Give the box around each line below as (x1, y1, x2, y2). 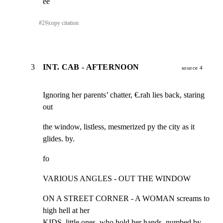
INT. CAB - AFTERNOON (43, 62, 139, 71)
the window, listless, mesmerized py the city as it (43, 122, 195, 131)
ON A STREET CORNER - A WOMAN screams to (43, 194, 210, 203)
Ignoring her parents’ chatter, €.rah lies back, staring (43, 90, 205, 99)
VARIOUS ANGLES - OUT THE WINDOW (43, 174, 191, 183)
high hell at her (43, 206, 90, 215)
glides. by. (43, 134, 75, 143)
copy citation (48, 19, 79, 27)
